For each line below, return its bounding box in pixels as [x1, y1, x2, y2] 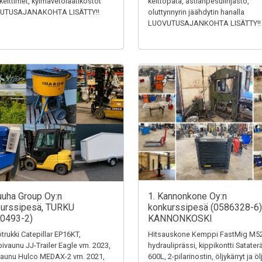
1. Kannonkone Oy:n [148, 191, 227, 202]
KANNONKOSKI [148, 213, 212, 224]
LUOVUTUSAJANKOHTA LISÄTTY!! [148, 19, 261, 27]
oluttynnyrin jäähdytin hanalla [148, 8, 244, 16]
